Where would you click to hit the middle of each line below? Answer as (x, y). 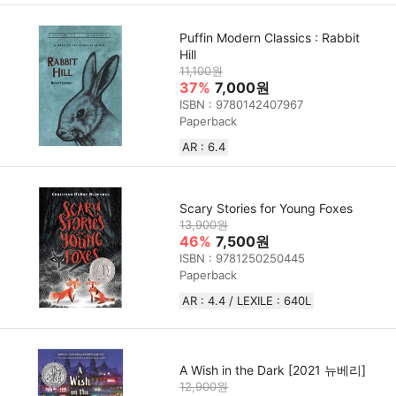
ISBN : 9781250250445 (243, 258)
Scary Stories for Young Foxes (267, 208)
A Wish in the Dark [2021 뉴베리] (273, 369)
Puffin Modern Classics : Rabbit (270, 38)
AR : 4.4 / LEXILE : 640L (247, 300)
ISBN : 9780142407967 (242, 105)
